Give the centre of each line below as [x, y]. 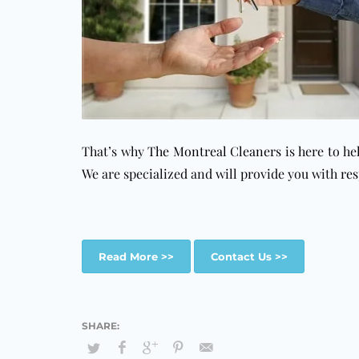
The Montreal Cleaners [215, 151]
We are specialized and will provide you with [211, 173]
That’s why [115, 151]
